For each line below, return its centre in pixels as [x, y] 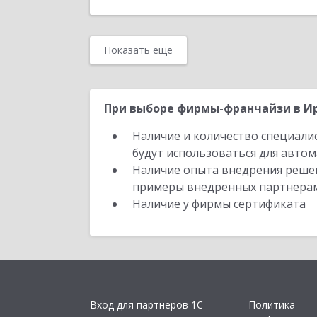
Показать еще [138, 50]
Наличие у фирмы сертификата [220, 204]
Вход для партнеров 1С [146, 305]
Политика [272, 305]
